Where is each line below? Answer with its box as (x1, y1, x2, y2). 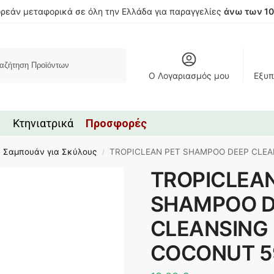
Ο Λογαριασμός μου (148, 70, 229, 81)
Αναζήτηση (83, 49, 123, 59)
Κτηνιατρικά (13, 116, 73, 130)
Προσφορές (86, 116, 147, 130)
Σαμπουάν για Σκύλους (3, 146, 97, 157)
